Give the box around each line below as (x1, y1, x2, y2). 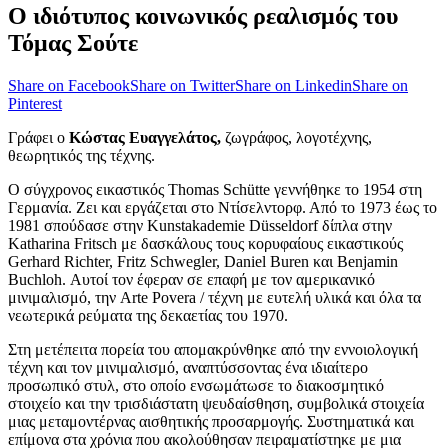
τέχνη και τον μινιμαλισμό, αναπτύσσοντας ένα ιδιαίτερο (8, 358, 368, 376)
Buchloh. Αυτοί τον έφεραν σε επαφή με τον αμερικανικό (8, 270, 375, 288)
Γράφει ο (8, 128, 69, 146)
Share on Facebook (8, 76, 130, 94)
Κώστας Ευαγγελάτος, (69, 128, 221, 146)
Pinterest (8, 94, 62, 112)
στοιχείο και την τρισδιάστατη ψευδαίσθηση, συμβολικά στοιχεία (8, 394, 424, 412)
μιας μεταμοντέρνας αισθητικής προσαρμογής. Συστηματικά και (8, 412, 414, 430)
